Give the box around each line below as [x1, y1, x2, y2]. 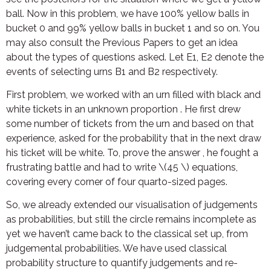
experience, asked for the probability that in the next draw [6, 132, 261, 144]
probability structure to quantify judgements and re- [6, 257, 238, 269]
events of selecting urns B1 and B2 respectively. [6, 65, 218, 77]
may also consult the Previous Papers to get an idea [6, 36, 238, 48]
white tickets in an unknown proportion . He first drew [6, 103, 241, 115]
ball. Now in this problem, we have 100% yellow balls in [6, 7, 249, 19]
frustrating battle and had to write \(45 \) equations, [6, 161, 238, 173]
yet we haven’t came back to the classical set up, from [6, 228, 248, 240]
